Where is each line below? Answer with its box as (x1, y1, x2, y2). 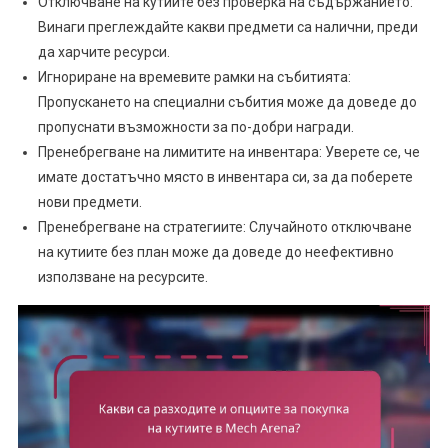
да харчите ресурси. (37, 44, 170, 61)
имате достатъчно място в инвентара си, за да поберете (37, 169, 413, 186)
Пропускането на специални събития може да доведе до (37, 94, 417, 111)
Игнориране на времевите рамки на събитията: (37, 69, 351, 86)
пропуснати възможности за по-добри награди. (37, 119, 354, 136)
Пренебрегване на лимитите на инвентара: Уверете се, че (37, 144, 420, 161)
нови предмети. (37, 194, 142, 211)
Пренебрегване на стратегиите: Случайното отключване (37, 219, 412, 236)
